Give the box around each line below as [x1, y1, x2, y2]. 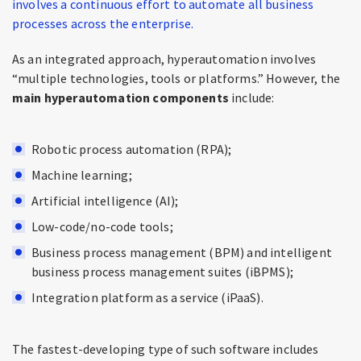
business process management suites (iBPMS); [31, 263, 293, 280]
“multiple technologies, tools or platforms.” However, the [12, 70, 341, 86]
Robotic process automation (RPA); [31, 141, 232, 157]
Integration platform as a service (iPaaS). [31, 289, 263, 305]
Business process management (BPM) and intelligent [31, 244, 332, 260]
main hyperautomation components [12, 89, 229, 106]
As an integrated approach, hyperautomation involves [12, 51, 317, 67]
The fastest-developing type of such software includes [12, 341, 319, 357]
